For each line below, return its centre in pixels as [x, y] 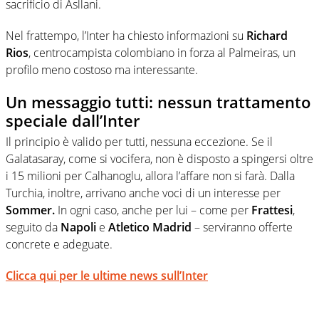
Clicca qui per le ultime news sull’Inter [107, 276]
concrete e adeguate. [59, 245]
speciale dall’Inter [73, 120]
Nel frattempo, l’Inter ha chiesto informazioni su [126, 35]
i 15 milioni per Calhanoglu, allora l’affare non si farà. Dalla [150, 176]
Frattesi [272, 210]
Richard [267, 35]
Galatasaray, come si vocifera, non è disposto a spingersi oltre [159, 159]
